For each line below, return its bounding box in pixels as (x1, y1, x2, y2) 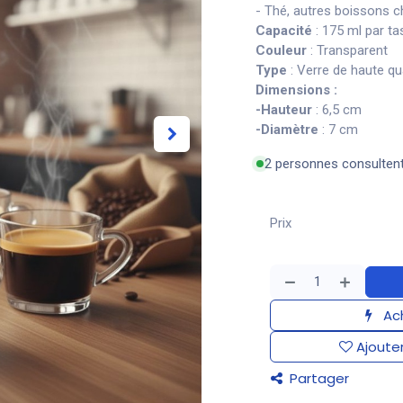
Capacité (255, 22, 312, 39)
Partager (286, 369, 349, 388)
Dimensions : (255, 82, 341, 98)
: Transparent (307, 42, 388, 58)
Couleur (255, 42, 307, 58)
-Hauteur (255, 102, 312, 118)
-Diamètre (255, 121, 318, 138)
